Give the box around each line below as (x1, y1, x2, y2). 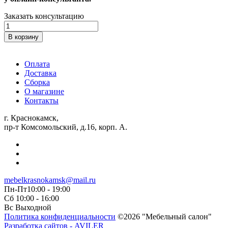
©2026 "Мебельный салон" (116, 212, 212, 221)
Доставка (24, 68, 56, 77)
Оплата (24, 59, 50, 68)
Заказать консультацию (4, 11, 84, 20)
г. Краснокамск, (4, 113, 59, 122)
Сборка (24, 77, 50, 87)
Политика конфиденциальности (4, 212, 116, 221)
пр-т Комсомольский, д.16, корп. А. (4, 122, 127, 131)
